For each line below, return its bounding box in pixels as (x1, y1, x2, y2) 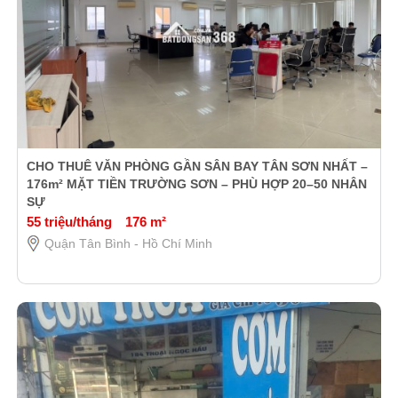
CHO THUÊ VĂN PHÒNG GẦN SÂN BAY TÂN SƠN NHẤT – (26, 158, 368, 173)
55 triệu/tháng (26, 213, 112, 229)
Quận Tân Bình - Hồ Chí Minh (44, 235, 212, 251)
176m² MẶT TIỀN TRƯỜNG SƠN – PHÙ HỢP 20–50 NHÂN (26, 176, 367, 191)
